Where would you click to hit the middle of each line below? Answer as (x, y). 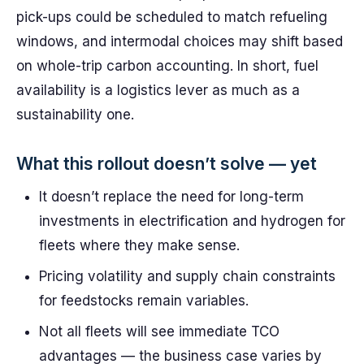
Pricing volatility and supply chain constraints (187, 276)
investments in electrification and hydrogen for (192, 221)
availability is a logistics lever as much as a (158, 90)
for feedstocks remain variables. (144, 301)
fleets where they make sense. (139, 245)
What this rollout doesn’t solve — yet (167, 164)
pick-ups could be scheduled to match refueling (172, 17)
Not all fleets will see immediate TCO (159, 331)
